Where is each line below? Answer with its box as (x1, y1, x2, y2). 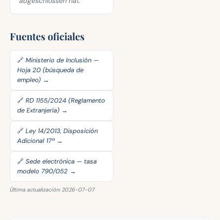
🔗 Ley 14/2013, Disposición (17, 127, 98, 135)
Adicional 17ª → (17, 137, 63, 145)
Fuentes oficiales (10, 29, 84, 43)
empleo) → (17, 76, 49, 84)
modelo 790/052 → (17, 167, 76, 175)
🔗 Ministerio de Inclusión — (17, 56, 99, 64)
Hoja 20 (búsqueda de (17, 66, 83, 74)
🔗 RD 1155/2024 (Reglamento (17, 96, 105, 105)
